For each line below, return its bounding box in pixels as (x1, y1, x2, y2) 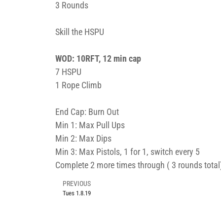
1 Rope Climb (55, 79, 102, 90)
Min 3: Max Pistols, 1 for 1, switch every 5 (55, 146, 200, 157)
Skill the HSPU (55, 26, 104, 37)
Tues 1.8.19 (63, 189, 91, 197)
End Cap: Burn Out (55, 106, 119, 117)
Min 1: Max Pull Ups (55, 119, 125, 130)
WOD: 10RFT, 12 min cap (55, 53, 141, 64)
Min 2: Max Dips (55, 133, 111, 144)
